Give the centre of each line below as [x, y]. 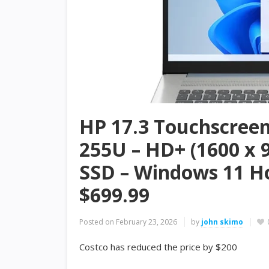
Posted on [97, 222]
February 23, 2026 [147, 222]
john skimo [222, 222]
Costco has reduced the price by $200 [158, 247]
